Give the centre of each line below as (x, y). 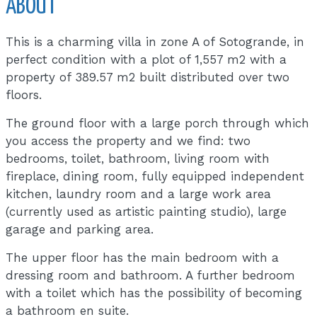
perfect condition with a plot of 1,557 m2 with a (146, 59)
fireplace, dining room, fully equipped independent (155, 176)
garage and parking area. (80, 229)
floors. (24, 94)
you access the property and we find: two (128, 140)
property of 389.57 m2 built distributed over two (148, 77)
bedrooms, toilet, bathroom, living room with (138, 158)
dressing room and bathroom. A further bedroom (151, 275)
